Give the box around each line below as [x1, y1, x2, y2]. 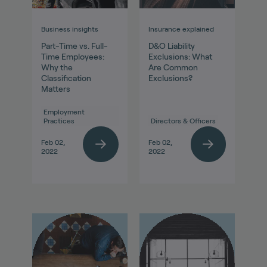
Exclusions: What [148, 52, 212, 62]
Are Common [148, 63, 198, 73]
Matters [41, 84, 70, 94]
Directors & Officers [151, 117, 216, 125]
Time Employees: [41, 52, 104, 62]
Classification [41, 73, 91, 83]
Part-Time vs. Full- [41, 41, 108, 51]
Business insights [41, 25, 98, 33]
